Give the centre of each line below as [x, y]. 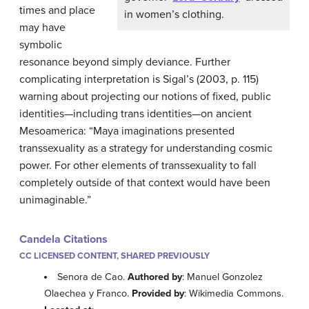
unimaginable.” [55, 200]
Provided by [158, 294]
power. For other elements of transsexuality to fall [138, 165]
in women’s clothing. [177, 15]
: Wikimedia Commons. [234, 294]
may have [42, 27]
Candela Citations [63, 239]
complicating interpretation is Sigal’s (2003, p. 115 [138, 79]
